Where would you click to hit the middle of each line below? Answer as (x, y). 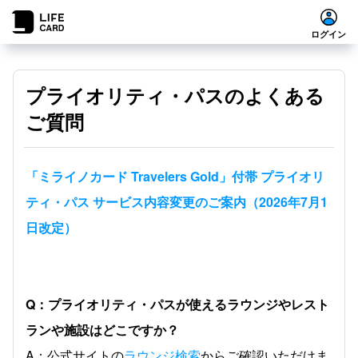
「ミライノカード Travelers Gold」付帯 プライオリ (175, 176)
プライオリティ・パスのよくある (175, 95)
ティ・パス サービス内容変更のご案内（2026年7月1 (177, 202)
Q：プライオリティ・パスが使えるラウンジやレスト (177, 304)
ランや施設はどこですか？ (102, 330)
